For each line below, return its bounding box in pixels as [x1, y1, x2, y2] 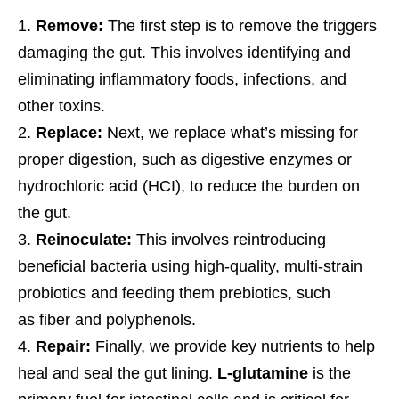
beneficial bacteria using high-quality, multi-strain [18, 257, 362, 276]
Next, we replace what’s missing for [102, 124, 358, 142]
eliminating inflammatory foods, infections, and [18, 70, 346, 89]
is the [308, 364, 351, 383]
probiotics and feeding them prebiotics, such [18, 284, 330, 303]
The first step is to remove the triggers [103, 17, 377, 36]
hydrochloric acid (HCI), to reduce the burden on [18, 177, 360, 196]
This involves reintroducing [132, 231, 326, 249]
